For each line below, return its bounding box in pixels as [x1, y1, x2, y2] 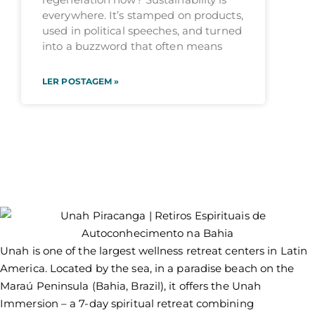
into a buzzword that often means [42, 39, 223, 53]
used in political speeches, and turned [42, 24, 242, 38]
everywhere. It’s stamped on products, [42, 8, 243, 22]
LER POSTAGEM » [42, 76, 120, 87]
